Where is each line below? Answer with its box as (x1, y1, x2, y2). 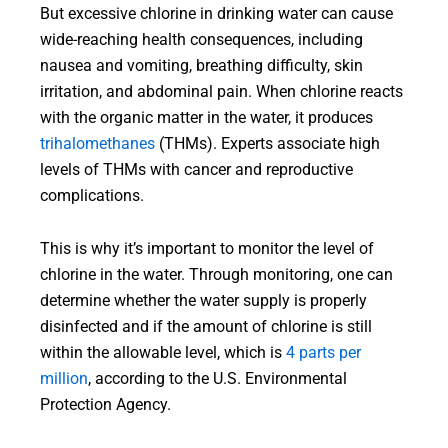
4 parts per (286, 344, 361, 363)
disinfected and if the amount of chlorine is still (40, 318, 372, 337)
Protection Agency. (40, 396, 171, 415)
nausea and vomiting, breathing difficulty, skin (40, 57, 363, 76)
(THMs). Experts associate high (155, 135, 380, 154)
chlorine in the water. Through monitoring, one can (40, 266, 393, 285)
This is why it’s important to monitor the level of (40, 240, 374, 259)
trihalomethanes (40, 135, 155, 154)
